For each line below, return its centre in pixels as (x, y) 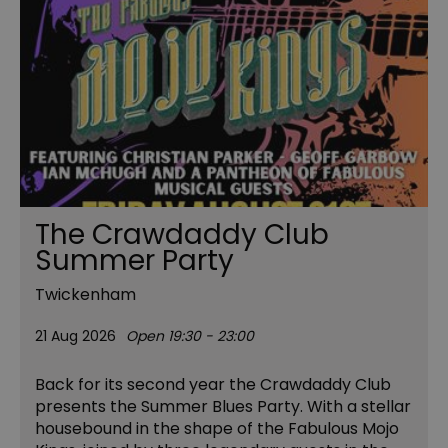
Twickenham (85, 294)
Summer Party (134, 260)
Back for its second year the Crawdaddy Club (213, 384)
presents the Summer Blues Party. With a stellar (223, 406)
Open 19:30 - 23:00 (190, 335)
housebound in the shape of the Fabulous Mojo (217, 428)
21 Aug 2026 (75, 335)
